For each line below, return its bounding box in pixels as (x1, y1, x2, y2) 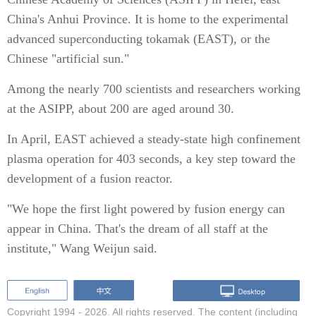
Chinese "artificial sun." (7, 51, 129, 66)
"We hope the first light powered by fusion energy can (7, 202, 285, 216)
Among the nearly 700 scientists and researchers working (7, 82, 300, 96)
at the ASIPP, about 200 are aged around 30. (7, 102, 234, 116)
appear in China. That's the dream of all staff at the (7, 221, 268, 236)
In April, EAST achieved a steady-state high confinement (7, 132, 300, 146)
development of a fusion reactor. (7, 171, 173, 186)
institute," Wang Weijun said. (7, 241, 157, 255)
